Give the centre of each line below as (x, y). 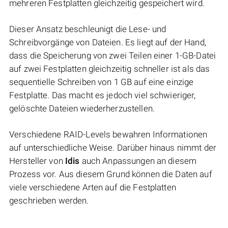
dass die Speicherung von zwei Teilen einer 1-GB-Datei (113, 56)
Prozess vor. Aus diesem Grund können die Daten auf (111, 174)
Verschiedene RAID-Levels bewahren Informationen (108, 135)
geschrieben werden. (49, 201)
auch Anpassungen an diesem (138, 161)
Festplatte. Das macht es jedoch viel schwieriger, (103, 95)
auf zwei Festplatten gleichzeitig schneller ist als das (110, 69)
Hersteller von (37, 161)
